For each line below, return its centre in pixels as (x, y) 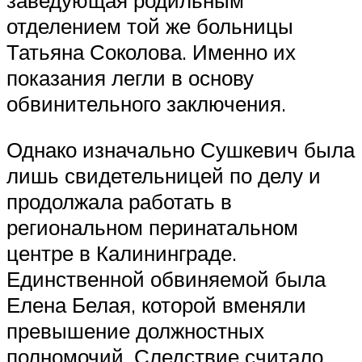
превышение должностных (135, 331)
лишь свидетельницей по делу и (164, 176)
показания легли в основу (130, 77)
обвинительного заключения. (146, 103)
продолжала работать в (119, 202)
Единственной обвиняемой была (166, 279)
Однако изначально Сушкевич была (181, 150)
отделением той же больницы (150, 25)
